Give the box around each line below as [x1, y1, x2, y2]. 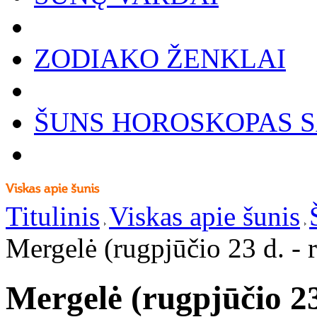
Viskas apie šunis [109, 201, 300, 231]
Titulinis [6, 201, 100, 231]
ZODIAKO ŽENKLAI [34, 43, 286, 74]
